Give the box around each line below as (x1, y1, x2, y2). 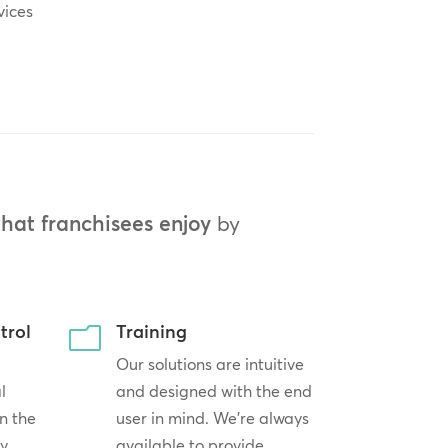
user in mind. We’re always (116, 408, 310, 429)
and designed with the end (116, 381, 313, 402)
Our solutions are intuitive (116, 354, 305, 375)
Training (116, 320, 188, 344)
